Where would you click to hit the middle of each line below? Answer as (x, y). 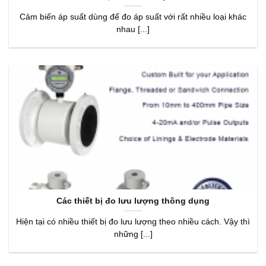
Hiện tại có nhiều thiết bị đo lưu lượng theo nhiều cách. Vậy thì (133, 221)
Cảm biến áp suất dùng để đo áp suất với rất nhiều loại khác (133, 17)
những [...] (133, 234)
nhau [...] (133, 29)
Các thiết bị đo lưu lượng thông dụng (133, 201)
